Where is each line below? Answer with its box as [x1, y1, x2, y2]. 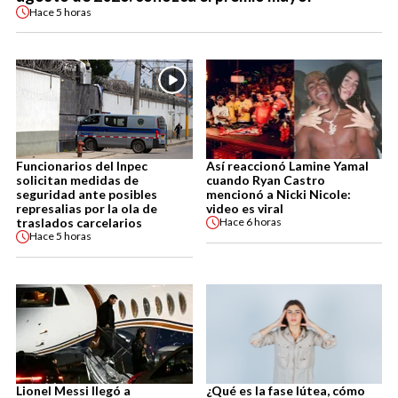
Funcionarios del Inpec [16, 157, 147, 173]
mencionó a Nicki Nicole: [205, 186, 351, 202]
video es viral [205, 200, 283, 216]
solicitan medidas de [16, 171, 139, 187]
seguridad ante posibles [16, 186, 157, 202]
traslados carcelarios [16, 214, 142, 230]
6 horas [245, 215, 282, 229]
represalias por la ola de [16, 200, 157, 216]
